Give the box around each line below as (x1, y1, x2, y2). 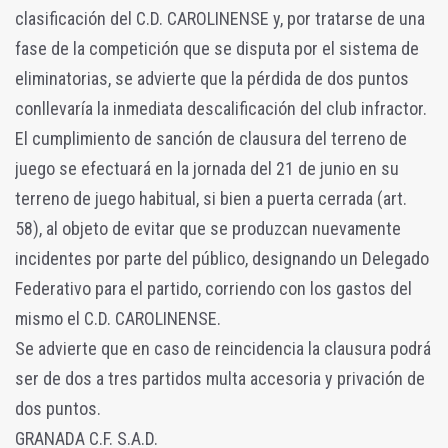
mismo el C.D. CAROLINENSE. (15, 307, 221, 329)
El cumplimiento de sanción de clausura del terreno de (15, 127, 407, 149)
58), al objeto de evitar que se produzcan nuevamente (15, 217, 401, 239)
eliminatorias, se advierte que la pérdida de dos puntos (15, 67, 409, 89)
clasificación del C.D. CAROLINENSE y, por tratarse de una (15, 7, 425, 29)
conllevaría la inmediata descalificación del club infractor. (15, 97, 427, 119)
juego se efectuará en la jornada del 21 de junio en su (15, 157, 399, 179)
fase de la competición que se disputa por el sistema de (15, 37, 419, 59)
